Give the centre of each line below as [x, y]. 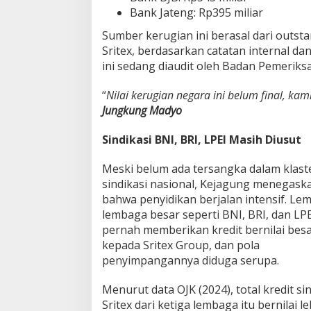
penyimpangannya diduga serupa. [191, 261]
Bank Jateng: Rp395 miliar [196, 12]
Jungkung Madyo [142, 111]
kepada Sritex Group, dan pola [181, 245]
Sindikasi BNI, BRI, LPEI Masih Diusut [202, 140]
